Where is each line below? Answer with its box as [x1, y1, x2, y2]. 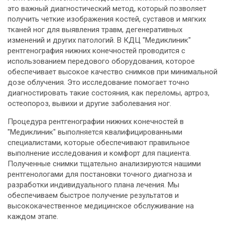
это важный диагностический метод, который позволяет [8, 4, 206, 13]
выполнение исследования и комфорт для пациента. [8, 149, 191, 158]
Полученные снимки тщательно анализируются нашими [8, 159, 201, 168]
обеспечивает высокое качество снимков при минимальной [8, 67, 217, 76]
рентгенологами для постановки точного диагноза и [8, 170, 192, 179]
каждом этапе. [8, 212, 58, 221]
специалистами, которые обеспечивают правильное [8, 138, 190, 147]
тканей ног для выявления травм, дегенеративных [8, 25, 182, 34]
